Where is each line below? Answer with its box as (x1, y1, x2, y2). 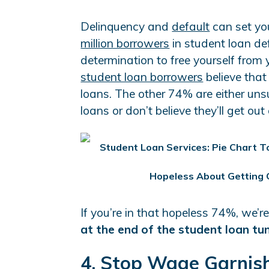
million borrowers (80, 36, 170, 51)
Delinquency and (80, 19, 172, 34)
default (172, 19, 210, 34)
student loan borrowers (80, 70, 204, 85)
